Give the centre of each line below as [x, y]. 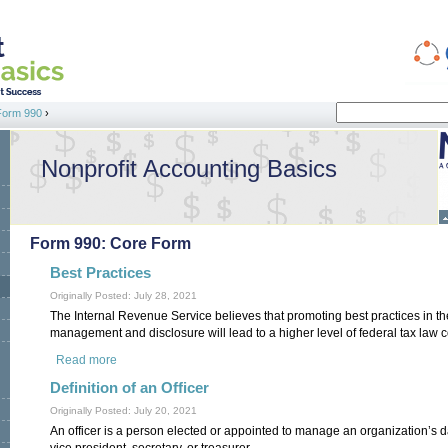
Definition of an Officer [129, 387]
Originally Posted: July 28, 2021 [123, 296]
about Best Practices [173, 360]
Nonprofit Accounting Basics [189, 168]
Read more [87, 360]
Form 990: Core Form [110, 243]
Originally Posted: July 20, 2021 [123, 410]
